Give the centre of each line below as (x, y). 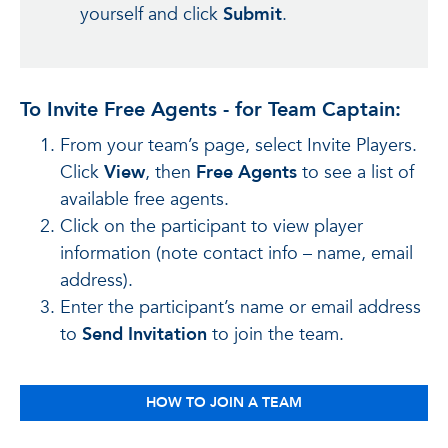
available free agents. (144, 199)
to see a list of (355, 172)
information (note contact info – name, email (236, 253)
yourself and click (151, 14)
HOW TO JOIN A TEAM (224, 402)
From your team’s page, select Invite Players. (238, 145)
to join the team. (278, 334)
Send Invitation (147, 334)
